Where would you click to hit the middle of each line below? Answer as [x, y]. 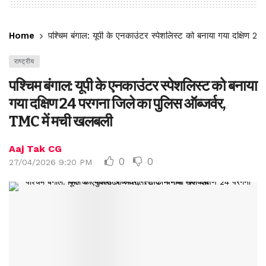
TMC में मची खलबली [61, 122]
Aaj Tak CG [35, 149]
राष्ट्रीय [24, 62]
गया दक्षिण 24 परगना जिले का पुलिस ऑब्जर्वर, [117, 104]
